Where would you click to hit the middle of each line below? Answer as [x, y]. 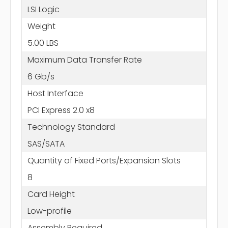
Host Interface [55, 93]
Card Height [51, 194]
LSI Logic [43, 9]
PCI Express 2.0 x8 [61, 110]
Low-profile [49, 211]
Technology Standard [71, 127]
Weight [41, 26]
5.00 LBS [43, 43]
